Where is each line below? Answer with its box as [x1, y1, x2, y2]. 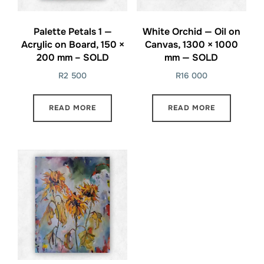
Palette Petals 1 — [33, 25, 112, 38]
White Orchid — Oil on [142, 25, 240, 38]
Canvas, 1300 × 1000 [144, 38, 238, 51]
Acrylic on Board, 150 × [21, 38, 124, 51]
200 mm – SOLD [36, 51, 109, 64]
